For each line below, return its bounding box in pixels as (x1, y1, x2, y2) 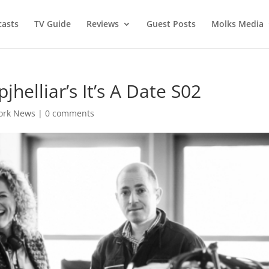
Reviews (86, 18, 119, 29)
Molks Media (211, 18, 264, 29)
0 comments (45, 107, 95, 119)
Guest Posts (146, 18, 196, 29)
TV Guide (34, 18, 71, 29)
